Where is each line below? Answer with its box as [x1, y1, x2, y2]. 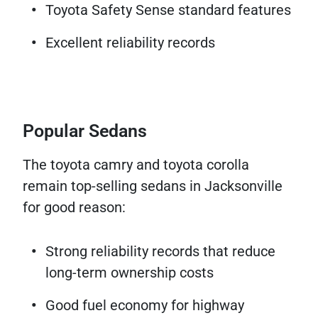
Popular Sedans [23, 121, 147, 142]
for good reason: [23, 199, 126, 216]
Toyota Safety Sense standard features [45, 1, 291, 19]
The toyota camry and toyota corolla [23, 156, 249, 174]
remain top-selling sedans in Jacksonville [23, 177, 283, 195]
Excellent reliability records [45, 34, 215, 52]
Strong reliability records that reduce [45, 243, 275, 261]
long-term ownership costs [45, 264, 214, 282]
